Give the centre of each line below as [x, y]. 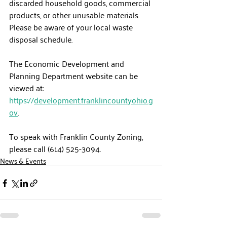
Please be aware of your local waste [72, 27]
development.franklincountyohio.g [93, 100]
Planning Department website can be [74, 75]
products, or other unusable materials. [76, 15]
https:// [22, 100]
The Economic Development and [68, 63]
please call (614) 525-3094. [55, 148]
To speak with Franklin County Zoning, [77, 136]
